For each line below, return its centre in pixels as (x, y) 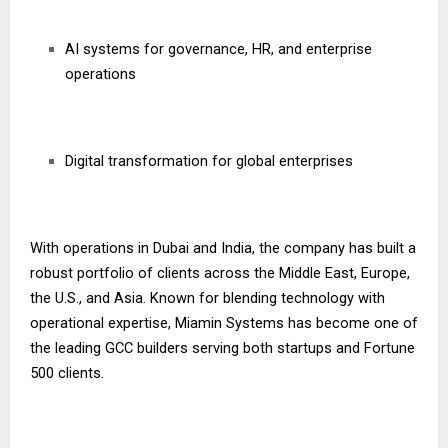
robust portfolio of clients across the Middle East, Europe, (220, 273)
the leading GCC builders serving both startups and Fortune (222, 348)
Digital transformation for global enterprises (209, 161)
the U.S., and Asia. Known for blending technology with (207, 298)
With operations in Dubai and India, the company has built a (223, 248)
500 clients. (67, 373)
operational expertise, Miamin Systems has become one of (224, 323)
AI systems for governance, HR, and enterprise (218, 49)
